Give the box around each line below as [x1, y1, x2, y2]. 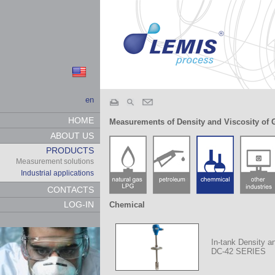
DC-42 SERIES [211, 247, 266, 256]
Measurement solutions [16, 157, 95, 166]
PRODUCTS [46, 145, 95, 156]
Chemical [109, 200, 145, 209]
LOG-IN [64, 199, 95, 210]
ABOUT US [50, 130, 95, 141]
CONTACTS [47, 184, 95, 195]
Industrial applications [21, 169, 95, 178]
